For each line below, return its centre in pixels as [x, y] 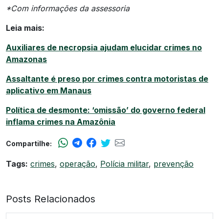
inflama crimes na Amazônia [61, 122]
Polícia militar [124, 164]
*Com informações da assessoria [68, 9]
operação [77, 164]
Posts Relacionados [51, 199]
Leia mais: [25, 28]
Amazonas [26, 59]
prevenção [174, 164]
